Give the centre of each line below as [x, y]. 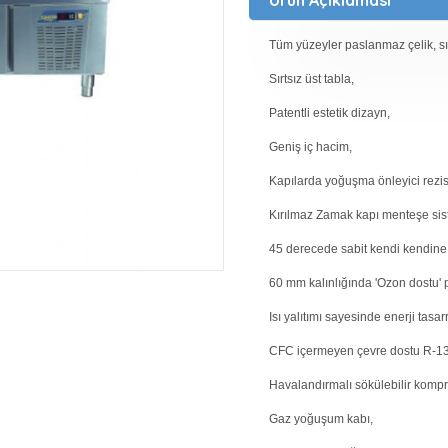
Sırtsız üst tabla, [311, 79]
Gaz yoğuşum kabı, [321, 419]
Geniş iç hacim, [310, 147]
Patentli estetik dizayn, [329, 113]
